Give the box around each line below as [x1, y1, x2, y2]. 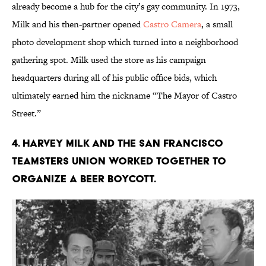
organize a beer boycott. [12, 172, 156, 185]
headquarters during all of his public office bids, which [12, 71, 217, 84]
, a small [201, 18, 233, 31]
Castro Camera [143, 18, 201, 31]
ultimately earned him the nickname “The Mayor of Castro [12, 89, 237, 102]
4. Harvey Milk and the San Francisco [12, 137, 223, 150]
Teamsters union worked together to [12, 154, 226, 167]
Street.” [12, 107, 41, 120]
